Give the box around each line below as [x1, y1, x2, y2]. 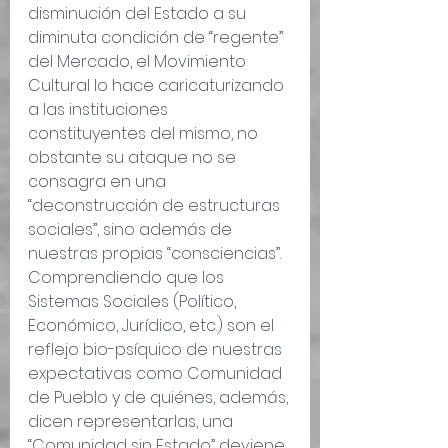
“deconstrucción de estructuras [28, 194, 284, 218]
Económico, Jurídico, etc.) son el [28, 314, 278, 338]
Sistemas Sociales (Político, [28, 290, 240, 314]
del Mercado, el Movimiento [28, 50, 250, 74]
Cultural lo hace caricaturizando [28, 74, 288, 98]
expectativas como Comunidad [28, 362, 286, 386]
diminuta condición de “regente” [28, 26, 287, 50]
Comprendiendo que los [28, 266, 228, 290]
